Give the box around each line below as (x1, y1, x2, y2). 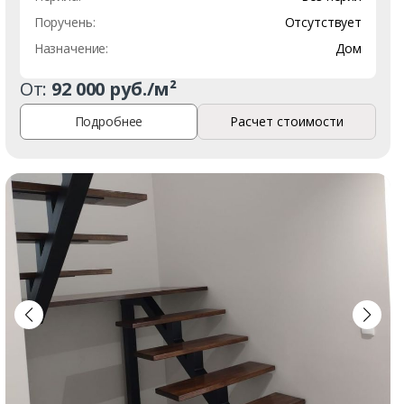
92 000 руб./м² (51, 76, 178, 101)
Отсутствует (284, 13, 362, 31)
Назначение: (33, 39, 109, 57)
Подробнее (74, 113, 143, 131)
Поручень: (33, 13, 96, 31)
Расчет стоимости (230, 113, 344, 131)
